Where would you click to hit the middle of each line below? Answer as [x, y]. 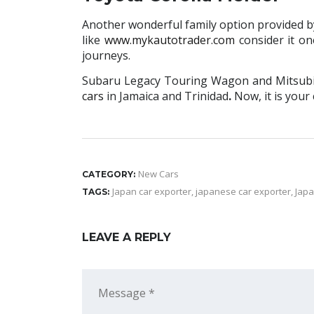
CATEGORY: [109, 175]
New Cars [158, 174]
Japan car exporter [152, 192]
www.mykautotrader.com [169, 40]
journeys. [106, 56]
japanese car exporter [243, 192]
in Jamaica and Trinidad [166, 96]
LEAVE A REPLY [127, 238]
